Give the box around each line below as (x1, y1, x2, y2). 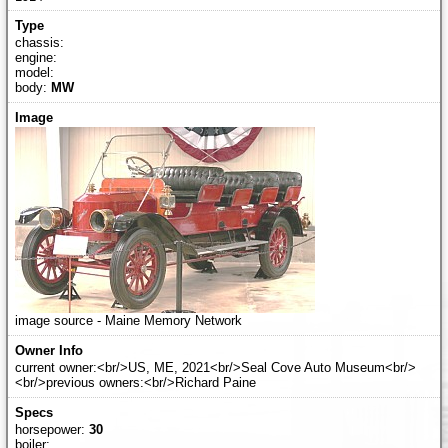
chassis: (14, 35, 64, 51)
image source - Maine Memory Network (14, 313, 242, 329)
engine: (14, 50, 57, 66)
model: (14, 65, 54, 81)
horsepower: (14, 422, 89, 438)
